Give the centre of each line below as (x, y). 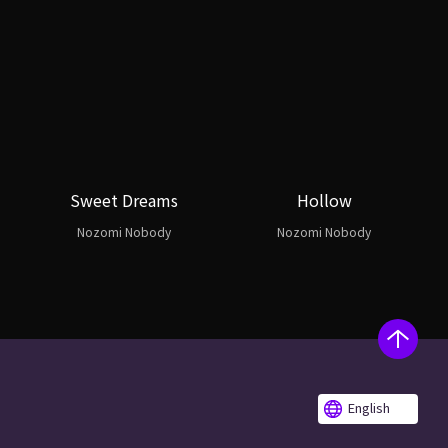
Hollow (324, 200)
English (369, 407)
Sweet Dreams (124, 200)
